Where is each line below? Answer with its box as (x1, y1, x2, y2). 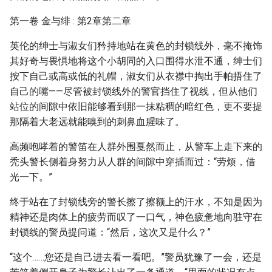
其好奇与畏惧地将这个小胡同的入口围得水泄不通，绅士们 (10, 55, 262, 67)
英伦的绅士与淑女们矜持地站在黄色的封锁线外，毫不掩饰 (10, 40, 262, 52)
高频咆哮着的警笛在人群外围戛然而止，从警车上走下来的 (10, 141, 262, 152)
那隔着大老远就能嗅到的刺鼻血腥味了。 (10, 116, 185, 127)
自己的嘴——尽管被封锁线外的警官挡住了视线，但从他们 (10, 86, 257, 97)
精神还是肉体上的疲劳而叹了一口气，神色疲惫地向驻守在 (10, 211, 262, 223)
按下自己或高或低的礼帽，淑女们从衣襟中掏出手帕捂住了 (10, 70, 262, 82)
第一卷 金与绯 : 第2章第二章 (10, 15, 131, 27)
